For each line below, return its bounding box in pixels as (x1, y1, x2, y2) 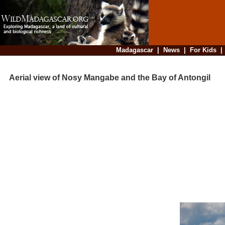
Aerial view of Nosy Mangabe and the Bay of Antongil (2, 73, 210, 82)
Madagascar (116, 46, 153, 54)
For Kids (189, 46, 216, 54)
